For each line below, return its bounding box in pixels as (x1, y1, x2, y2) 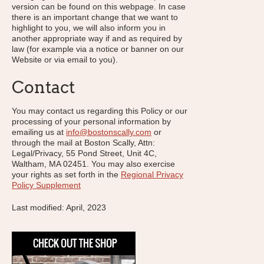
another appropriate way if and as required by (12, 34, 182, 43)
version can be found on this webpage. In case (12, 2, 186, 11)
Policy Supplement (12, 180, 81, 190)
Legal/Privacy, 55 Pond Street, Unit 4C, (12, 148, 157, 158)
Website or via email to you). (12, 55, 118, 64)
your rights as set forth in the (12, 170, 121, 179)
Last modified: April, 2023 (12, 203, 106, 212)
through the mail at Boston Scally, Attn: (12, 138, 155, 147)
